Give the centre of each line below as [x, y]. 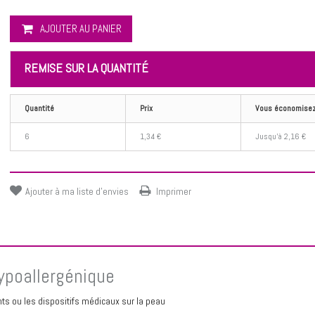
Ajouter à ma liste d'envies [77, 191]
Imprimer [174, 191]
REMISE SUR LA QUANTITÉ [86, 67]
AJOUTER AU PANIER [81, 28]
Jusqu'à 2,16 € [281, 136]
